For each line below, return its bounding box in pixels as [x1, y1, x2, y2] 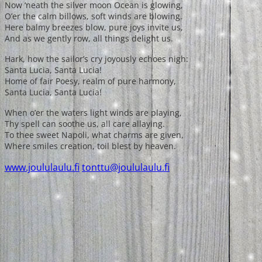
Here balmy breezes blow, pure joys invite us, [5, 22, 183, 33]
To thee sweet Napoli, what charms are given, [5, 129, 184, 141]
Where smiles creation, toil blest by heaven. [5, 140, 176, 152]
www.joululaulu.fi [5, 161, 80, 174]
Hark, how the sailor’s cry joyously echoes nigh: [5, 53, 188, 65]
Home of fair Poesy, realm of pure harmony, [5, 75, 176, 87]
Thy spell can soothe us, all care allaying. [5, 118, 165, 130]
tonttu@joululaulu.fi [82, 161, 170, 174]
